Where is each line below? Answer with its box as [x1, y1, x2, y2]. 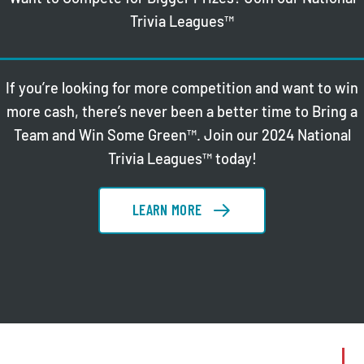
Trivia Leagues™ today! [107, 149, 257, 168]
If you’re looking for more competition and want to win [6, 79, 358, 97]
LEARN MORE [132, 200, 202, 219]
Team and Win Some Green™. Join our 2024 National [13, 126, 351, 145]
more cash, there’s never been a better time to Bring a [6, 102, 357, 121]
